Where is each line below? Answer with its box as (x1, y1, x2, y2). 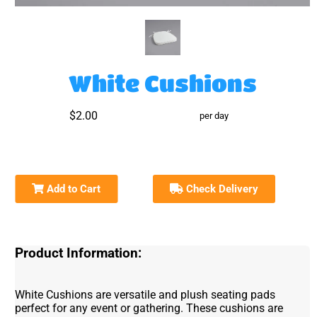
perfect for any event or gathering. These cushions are (15, 301, 284, 315)
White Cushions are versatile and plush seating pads (15, 287, 276, 301)
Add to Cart (44, 182, 101, 195)
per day (200, 110, 229, 121)
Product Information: (15, 245, 142, 261)
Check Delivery (183, 182, 259, 195)
